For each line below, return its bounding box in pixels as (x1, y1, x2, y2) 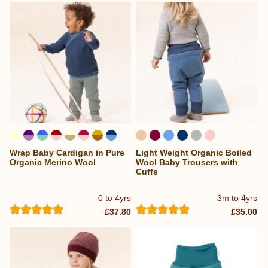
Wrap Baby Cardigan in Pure (10, 148, 124, 158)
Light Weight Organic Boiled (136, 148, 252, 158)
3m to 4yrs (217, 193, 258, 203)
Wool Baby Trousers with (136, 157, 239, 167)
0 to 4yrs (98, 193, 132, 203)
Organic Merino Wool (10, 157, 96, 167)
